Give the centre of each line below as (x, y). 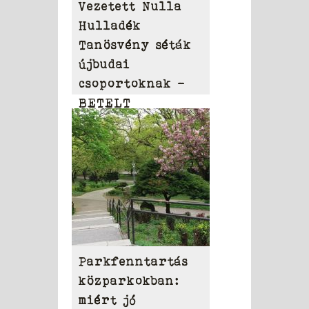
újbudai (104, 64)
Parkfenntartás (133, 261)
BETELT (105, 102)
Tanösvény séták (135, 44)
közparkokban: (129, 280)
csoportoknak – (132, 83)
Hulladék (110, 25)
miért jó (108, 300)
